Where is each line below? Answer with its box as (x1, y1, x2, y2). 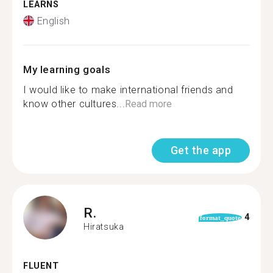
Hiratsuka (83, 222, 124, 232)
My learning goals (23, 63, 111, 76)
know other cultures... (23, 97, 126, 110)
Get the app (170, 143, 231, 157)
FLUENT (23, 260, 59, 271)
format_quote (199, 213, 241, 221)
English (37, 15, 70, 27)
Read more (125, 97, 172, 110)
